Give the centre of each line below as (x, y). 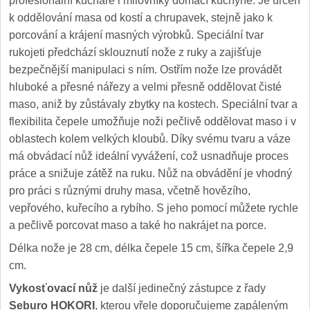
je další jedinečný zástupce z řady (182, 288)
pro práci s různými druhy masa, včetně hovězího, (130, 191)
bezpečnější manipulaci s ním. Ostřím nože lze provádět (145, 70)
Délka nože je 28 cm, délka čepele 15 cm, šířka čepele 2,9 (151, 248)
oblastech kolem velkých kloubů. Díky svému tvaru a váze (150, 139)
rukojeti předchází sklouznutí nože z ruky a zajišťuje (135, 52)
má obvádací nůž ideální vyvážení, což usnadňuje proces (149, 156)
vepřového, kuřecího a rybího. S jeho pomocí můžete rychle (154, 208)
